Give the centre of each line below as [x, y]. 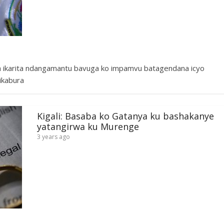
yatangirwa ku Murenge [88, 126]
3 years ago [53, 136]
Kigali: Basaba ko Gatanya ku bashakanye [125, 116]
